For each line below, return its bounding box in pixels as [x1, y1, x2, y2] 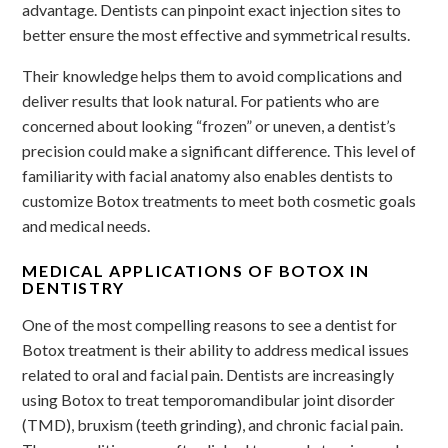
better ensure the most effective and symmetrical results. [22, 24, 411, 44]
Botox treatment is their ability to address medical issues [22, 339, 410, 359]
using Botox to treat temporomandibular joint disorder [22, 389, 396, 409]
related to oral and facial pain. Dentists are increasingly [22, 364, 395, 384]
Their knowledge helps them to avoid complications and [22, 65, 403, 85]
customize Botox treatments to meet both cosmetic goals [22, 190, 417, 210]
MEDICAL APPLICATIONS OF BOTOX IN [22, 260, 370, 280]
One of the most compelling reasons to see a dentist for [22, 314, 398, 334]
